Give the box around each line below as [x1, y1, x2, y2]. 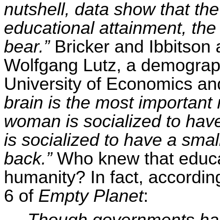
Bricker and [55, 36, 149, 56]
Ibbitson [149, 36, 211, 56]
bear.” [4, 36, 55, 56]
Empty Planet [38, 186, 143, 206]
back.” [4, 148, 52, 168]
